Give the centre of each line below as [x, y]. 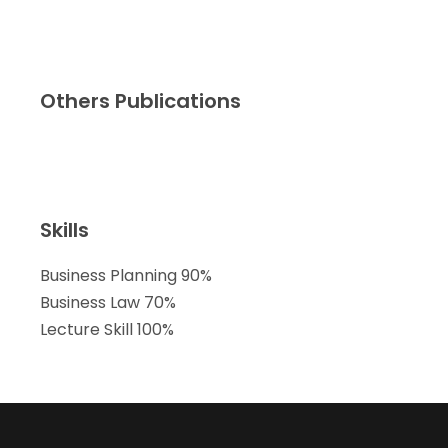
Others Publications [140, 100]
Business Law [90, 302]
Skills [64, 229]
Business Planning [108, 275]
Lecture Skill [86, 329]
